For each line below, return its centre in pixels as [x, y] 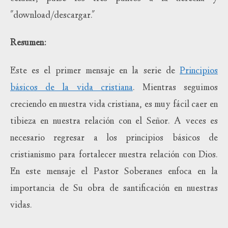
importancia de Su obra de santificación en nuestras [114, 189]
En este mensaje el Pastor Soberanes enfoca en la [114, 172]
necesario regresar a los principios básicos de [114, 138]
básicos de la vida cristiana [72, 88]
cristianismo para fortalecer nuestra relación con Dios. [114, 155]
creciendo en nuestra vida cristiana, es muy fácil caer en [114, 105]
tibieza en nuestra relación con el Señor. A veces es [114, 121]
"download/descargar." [53, 16]
